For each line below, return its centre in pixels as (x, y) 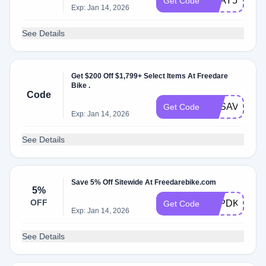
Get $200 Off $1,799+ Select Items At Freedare (150, 76)
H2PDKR (227, 203)
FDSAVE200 (234, 107)
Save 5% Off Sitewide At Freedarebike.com (144, 182)
